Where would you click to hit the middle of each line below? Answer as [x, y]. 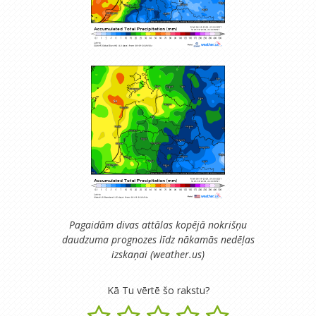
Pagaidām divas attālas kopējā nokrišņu [158, 224]
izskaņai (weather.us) [158, 254]
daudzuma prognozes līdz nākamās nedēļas [158, 239]
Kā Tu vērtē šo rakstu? [158, 290]
